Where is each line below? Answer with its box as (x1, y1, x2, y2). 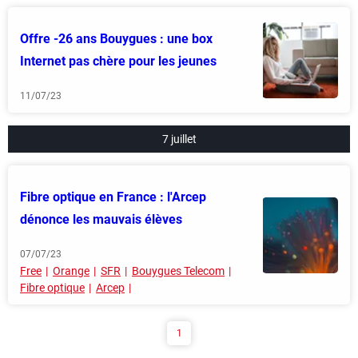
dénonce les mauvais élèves (20, 212, 182, 227)
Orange (53, 265, 89, 277)
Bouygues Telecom (132, 265, 225, 277)
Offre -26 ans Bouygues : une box (20, 31, 213, 46)
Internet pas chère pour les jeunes (20, 54, 217, 69)
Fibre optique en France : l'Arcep (20, 189, 206, 205)
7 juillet (161, 133, 197, 145)
